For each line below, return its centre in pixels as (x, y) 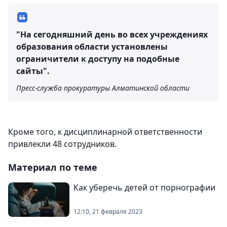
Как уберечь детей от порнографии (144, 187)
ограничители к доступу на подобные (98, 59)
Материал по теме (53, 167)
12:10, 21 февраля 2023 (108, 212)
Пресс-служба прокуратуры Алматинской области (103, 88)
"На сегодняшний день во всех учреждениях (112, 34)
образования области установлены (92, 47)
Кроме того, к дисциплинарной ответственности (105, 132)
